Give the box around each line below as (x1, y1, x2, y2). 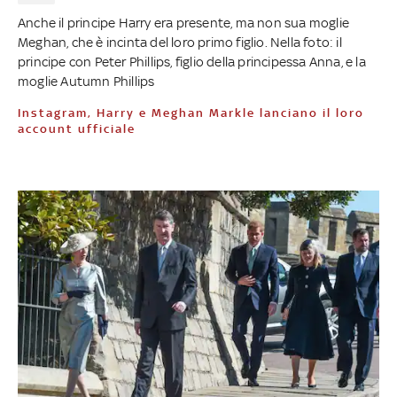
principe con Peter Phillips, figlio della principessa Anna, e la (18, 53, 366, 69)
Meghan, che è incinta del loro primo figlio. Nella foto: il (18, 34, 342, 50)
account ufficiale (18, 121, 136, 136)
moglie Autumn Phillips (18, 73, 155, 89)
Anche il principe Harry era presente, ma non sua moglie (18, 14, 350, 30)
